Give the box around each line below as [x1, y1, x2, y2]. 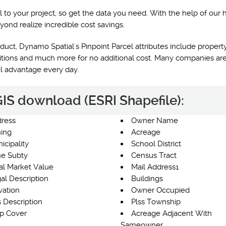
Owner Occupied [131, 186, 190, 195]
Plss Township [131, 197, 181, 206]
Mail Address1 [131, 162, 179, 172]
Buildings [131, 174, 163, 183]
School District [131, 139, 181, 148]
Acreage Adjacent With [131, 209, 212, 218]
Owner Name [131, 116, 178, 125]
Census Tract [131, 151, 177, 160]
